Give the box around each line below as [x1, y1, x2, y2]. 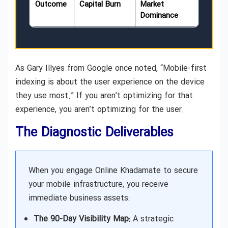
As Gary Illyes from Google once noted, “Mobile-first [15, 62, 207, 75]
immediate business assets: [28, 191, 130, 205]
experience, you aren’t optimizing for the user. [15, 103, 184, 116]
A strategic [130, 213, 174, 226]
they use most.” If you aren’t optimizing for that [15, 89, 193, 102]
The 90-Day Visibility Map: [34, 213, 130, 226]
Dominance [140, 9, 178, 22]
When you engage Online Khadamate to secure [28, 164, 198, 177]
